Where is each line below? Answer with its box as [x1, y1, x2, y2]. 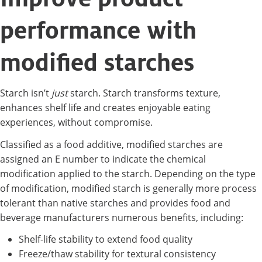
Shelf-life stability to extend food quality [19, 233, 192, 246]
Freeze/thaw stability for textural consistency [19, 247, 216, 261]
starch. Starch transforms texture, [68, 86, 220, 99]
